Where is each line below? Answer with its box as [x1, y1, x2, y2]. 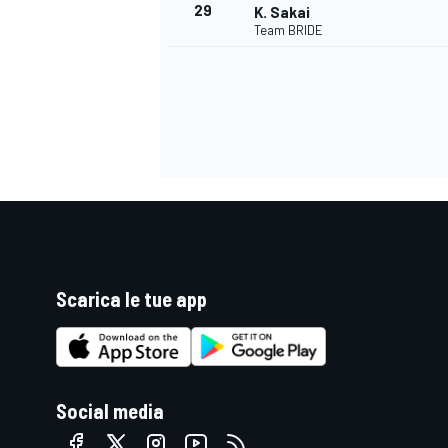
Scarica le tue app [56, 287, 207, 312]
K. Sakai [254, 3, 310, 22]
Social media [56, 398, 164, 423]
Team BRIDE [254, 22, 323, 39]
